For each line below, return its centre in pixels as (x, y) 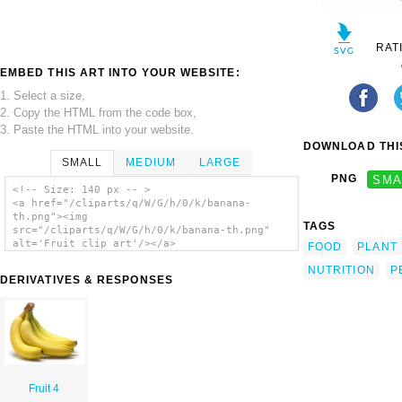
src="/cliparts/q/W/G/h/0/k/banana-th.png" (141, 231)
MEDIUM (151, 162)
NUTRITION (341, 270)
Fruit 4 (44, 389)
